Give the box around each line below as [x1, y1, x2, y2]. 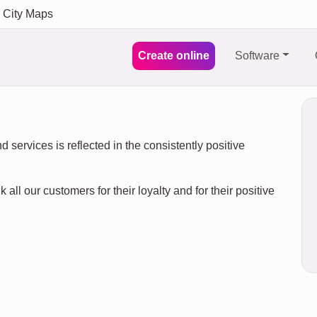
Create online [138, 49, 210, 62]
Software [235, 49, 280, 62]
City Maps [3, 8, 53, 20]
